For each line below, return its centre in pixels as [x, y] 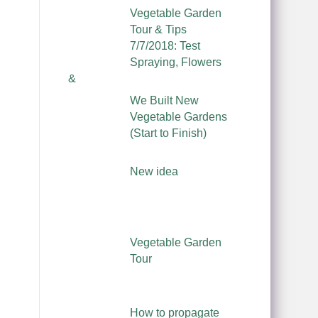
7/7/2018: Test [165, 46]
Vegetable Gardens [178, 117]
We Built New [164, 100]
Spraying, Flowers [175, 62]
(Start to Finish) [168, 133]
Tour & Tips [158, 29]
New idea [154, 171]
